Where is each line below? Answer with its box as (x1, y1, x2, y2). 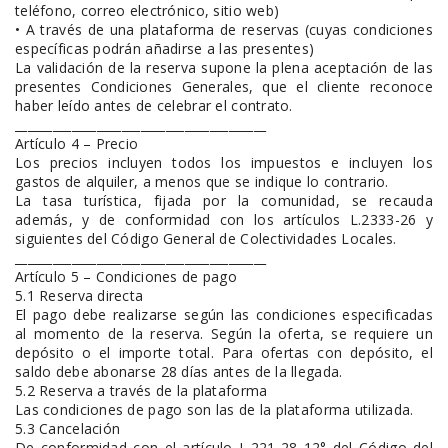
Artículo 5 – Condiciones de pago (15, 267, 237, 286)
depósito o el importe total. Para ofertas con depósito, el (15, 343, 433, 362)
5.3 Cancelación (15, 419, 121, 438)
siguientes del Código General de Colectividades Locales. (15, 229, 397, 248)
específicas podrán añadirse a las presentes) (15, 39, 315, 58)
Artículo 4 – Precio (15, 134, 139, 153)
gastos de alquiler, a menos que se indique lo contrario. (15, 172, 389, 191)
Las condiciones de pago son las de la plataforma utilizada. (15, 400, 414, 419)
